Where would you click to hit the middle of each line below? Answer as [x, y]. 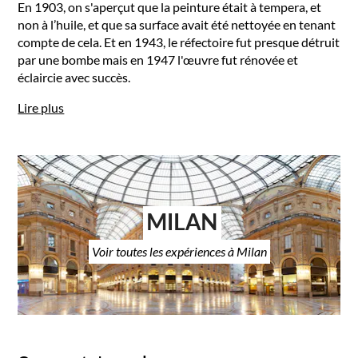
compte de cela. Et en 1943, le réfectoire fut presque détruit [179, 42]
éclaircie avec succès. [74, 77]
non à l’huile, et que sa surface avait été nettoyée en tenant [177, 24]
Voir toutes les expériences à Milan [179, 251]
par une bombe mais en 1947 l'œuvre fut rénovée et [158, 60]
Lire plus [41, 107]
